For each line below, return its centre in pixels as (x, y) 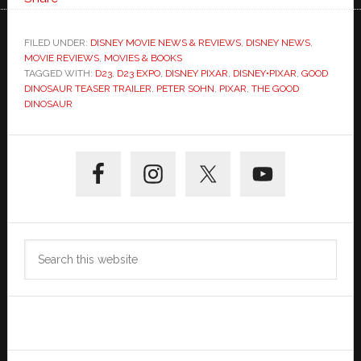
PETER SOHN (185, 89)
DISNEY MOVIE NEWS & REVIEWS (165, 43)
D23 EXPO (138, 74)
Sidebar (52, 178)
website (46, 291)
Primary (52, 149)
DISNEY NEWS (278, 43)
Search (44, 249)
